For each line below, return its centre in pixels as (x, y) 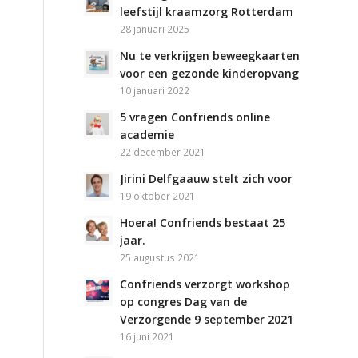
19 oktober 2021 (158, 196)
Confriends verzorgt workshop (205, 284)
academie (147, 135)
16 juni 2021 (147, 336)
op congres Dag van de (184, 302)
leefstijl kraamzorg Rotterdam (207, 12)
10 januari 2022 (155, 90)
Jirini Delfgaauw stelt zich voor (207, 179)
